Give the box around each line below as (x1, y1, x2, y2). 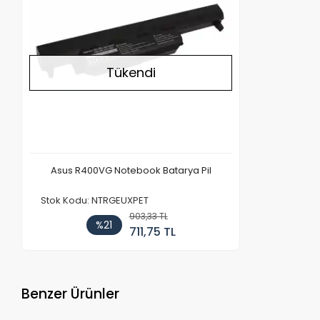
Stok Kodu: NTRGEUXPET (41, 194, 149, 208)
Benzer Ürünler (21, 284, 120, 304)
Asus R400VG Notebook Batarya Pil (50, 164, 211, 178)
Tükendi (106, 64, 156, 82)
